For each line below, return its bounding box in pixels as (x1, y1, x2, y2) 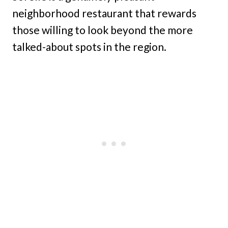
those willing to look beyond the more (12, 23, 193, 36)
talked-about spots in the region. (12, 40, 166, 53)
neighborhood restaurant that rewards (12, 6, 196, 19)
